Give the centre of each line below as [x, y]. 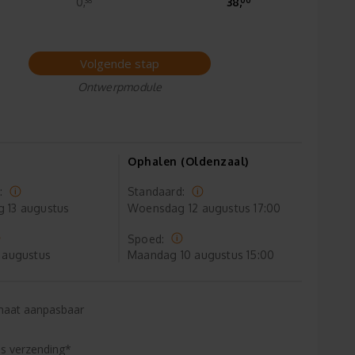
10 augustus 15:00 [226, 255]
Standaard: [158, 192]
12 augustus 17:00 [233, 208]
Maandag [153, 255]
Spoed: [148, 239]
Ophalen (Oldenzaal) [188, 162]
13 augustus [37, 208]
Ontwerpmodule [120, 87]
